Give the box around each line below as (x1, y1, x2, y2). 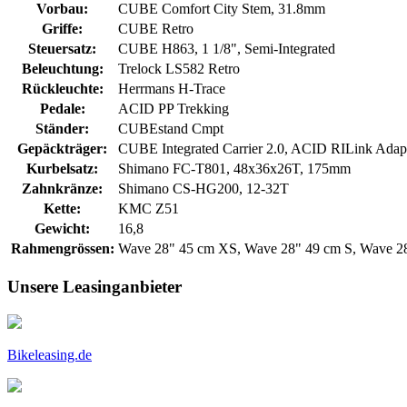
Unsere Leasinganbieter (7, 276, 182, 296)
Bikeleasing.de (7, 346, 92, 362)
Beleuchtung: (21, 61, 104, 77)
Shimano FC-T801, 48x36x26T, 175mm (118, 161, 351, 177)
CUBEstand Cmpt (118, 121, 223, 137)
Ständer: (35, 121, 89, 137)
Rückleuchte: (21, 81, 104, 97)
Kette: (44, 201, 81, 217)
